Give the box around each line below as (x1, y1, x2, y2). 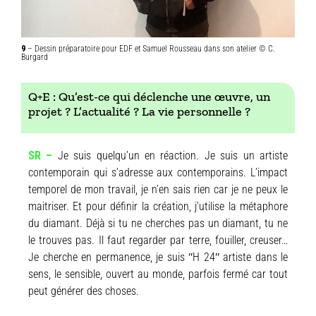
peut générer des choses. (28, 284, 139, 298)
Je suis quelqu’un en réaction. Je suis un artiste (57, 148, 288, 162)
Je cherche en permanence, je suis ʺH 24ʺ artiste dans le (28, 250, 288, 264)
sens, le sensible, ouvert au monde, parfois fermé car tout (28, 267, 288, 281)
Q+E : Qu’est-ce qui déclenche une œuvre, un (28, 88, 270, 104)
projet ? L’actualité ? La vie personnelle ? (28, 103, 250, 119)
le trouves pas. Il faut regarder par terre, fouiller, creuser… (28, 233, 288, 247)
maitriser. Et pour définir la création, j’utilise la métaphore (28, 199, 288, 213)
